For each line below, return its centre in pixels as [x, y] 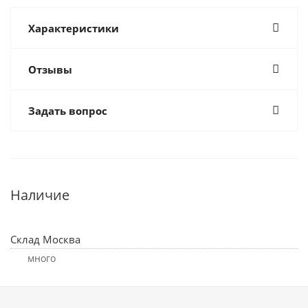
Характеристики [74, 28]
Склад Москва [45, 239]
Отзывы [50, 69]
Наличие [40, 195]
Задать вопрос [68, 111]
